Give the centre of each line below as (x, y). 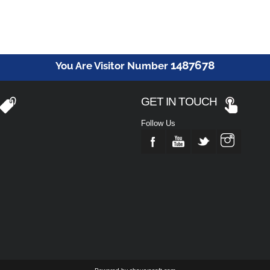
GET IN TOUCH (181, 102)
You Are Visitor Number (113, 66)
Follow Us (158, 123)
